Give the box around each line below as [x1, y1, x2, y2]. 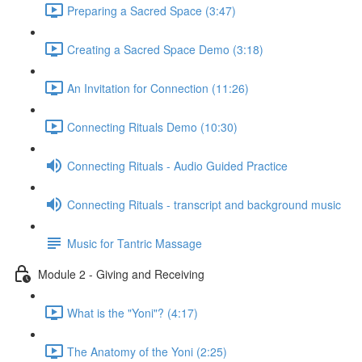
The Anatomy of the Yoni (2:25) [67, 343, 227, 360]
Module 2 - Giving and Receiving [38, 265, 204, 282]
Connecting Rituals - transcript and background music [67, 196, 341, 213]
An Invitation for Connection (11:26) [67, 79, 249, 96]
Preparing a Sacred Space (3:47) [67, 2, 236, 19]
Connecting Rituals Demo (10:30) [67, 118, 238, 135]
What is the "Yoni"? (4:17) [67, 304, 198, 321]
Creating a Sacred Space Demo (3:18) [67, 40, 263, 57]
